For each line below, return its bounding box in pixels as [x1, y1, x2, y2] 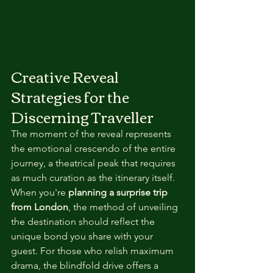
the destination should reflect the [11, 216, 157, 227]
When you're [11, 186, 68, 198]
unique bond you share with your [11, 230, 155, 242]
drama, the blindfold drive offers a [11, 260, 161, 271]
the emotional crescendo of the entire [11, 143, 178, 154]
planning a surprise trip [68, 186, 170, 198]
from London [11, 201, 68, 213]
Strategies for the [11, 83, 132, 110]
